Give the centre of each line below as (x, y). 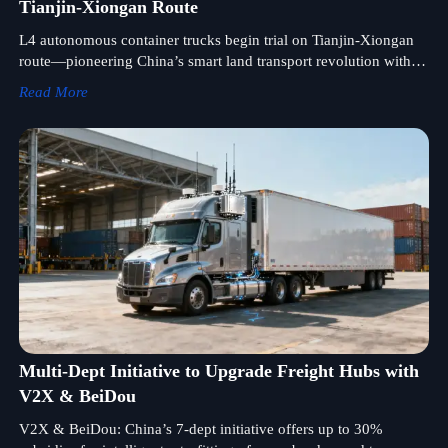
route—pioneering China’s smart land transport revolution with (214, 60)
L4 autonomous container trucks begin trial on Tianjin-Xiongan (216, 39)
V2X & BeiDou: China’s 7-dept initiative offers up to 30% (200, 428)
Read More (53, 91)
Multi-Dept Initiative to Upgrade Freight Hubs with (218, 370)
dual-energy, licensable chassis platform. (145, 81)
